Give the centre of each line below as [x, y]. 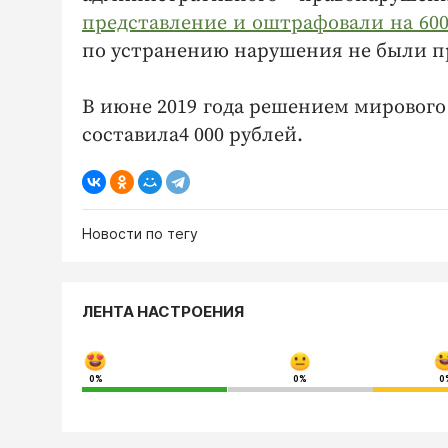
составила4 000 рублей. [192, 135]
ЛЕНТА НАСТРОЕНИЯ [163, 311]
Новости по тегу [140, 233]
